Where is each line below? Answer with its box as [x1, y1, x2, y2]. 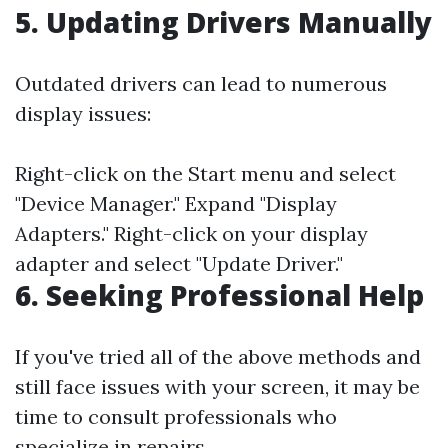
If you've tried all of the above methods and [15, 344, 421, 369]
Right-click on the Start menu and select [15, 161, 396, 186]
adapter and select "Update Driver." [15, 251, 343, 276]
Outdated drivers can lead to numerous [15, 71, 387, 96]
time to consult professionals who [15, 404, 337, 429]
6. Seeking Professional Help [15, 276, 424, 314]
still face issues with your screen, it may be [15, 374, 420, 399]
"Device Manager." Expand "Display [15, 191, 337, 216]
